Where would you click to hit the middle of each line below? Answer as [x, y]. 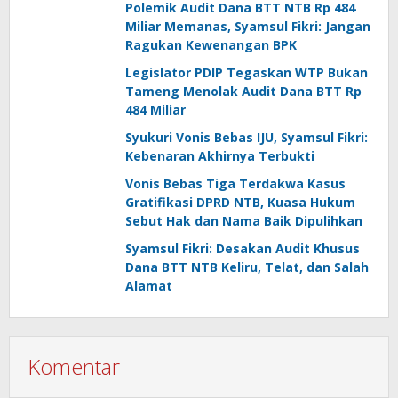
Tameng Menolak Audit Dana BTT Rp [243, 92]
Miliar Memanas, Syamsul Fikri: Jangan [248, 27]
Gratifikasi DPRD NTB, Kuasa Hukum [240, 203]
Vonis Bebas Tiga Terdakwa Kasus [235, 184]
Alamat [149, 286]
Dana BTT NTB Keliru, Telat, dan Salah [247, 267]
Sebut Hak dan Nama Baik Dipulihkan [244, 221]
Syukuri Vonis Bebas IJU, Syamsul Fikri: [247, 138]
